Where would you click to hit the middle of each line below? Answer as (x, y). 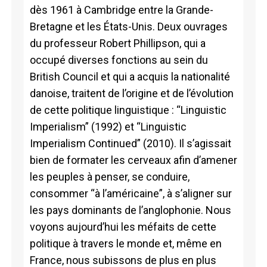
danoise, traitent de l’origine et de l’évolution (131, 93)
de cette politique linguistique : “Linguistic (128, 110)
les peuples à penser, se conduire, (109, 176)
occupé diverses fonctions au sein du (119, 60)
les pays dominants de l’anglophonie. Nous (130, 210)
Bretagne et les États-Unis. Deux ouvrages (128, 26)
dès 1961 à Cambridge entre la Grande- (121, 10)
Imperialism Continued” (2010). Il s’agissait (130, 143)
